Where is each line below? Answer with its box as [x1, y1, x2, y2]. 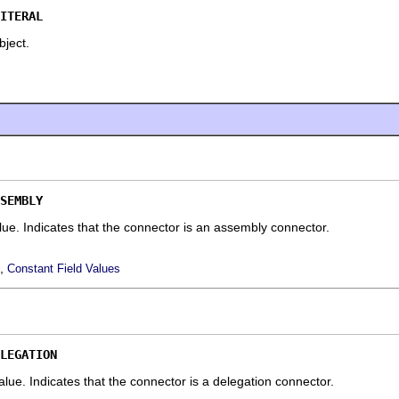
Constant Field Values [7, 262, 120, 275]
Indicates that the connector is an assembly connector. [23, 220, 330, 234]
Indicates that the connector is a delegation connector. [29, 373, 334, 388]
